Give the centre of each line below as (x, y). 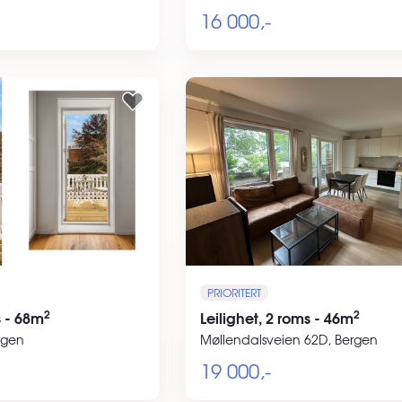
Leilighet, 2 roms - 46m (276, 317)
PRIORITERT (234, 292)
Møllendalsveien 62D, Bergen (288, 339)
